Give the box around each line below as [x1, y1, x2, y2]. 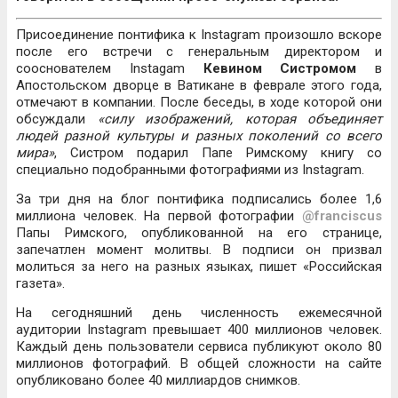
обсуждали [16, 110, 98, 127]
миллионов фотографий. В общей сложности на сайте [16, 354, 382, 371]
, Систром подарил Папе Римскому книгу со [54, 144, 382, 161]
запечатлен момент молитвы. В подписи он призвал [16, 241, 382, 258]
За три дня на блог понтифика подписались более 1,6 [16, 190, 382, 207]
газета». [16, 275, 65, 291]
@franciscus [302, 207, 382, 224]
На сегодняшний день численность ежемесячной [16, 304, 382, 321]
